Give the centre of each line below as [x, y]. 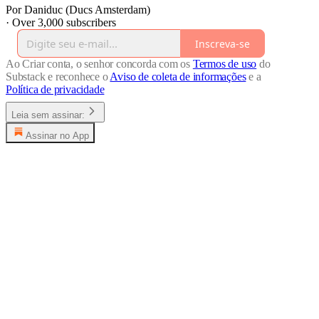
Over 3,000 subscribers [64, 23]
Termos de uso [225, 64]
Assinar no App [57, 136]
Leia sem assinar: [48, 115]
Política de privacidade [55, 90]
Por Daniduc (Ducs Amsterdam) [78, 10]
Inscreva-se [223, 43]
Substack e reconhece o [58, 77]
